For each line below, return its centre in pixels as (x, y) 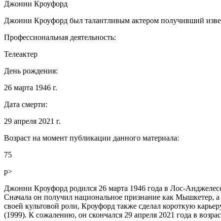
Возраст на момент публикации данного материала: (92, 138)
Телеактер (21, 54)
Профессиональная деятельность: (60, 37)
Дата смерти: (26, 104)
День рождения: (31, 71)
